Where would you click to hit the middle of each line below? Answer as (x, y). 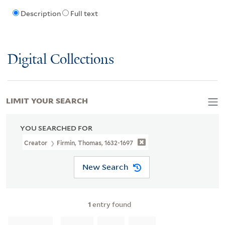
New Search (105, 167)
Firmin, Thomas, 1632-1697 (95, 143)
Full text (84, 14)
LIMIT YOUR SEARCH (47, 100)
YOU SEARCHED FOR (56, 128)
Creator (37, 143)
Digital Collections (61, 60)
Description (40, 14)
